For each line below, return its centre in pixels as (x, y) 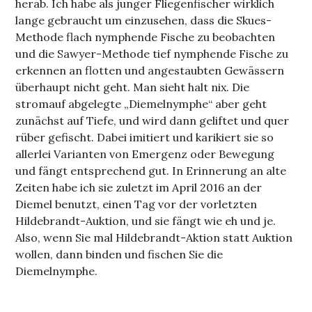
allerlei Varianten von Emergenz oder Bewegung (145, 154)
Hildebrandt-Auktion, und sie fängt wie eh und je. (146, 220)
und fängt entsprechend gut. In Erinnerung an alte (151, 170)
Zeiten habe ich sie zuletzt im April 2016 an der (139, 187)
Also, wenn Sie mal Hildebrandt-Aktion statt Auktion (154, 237)
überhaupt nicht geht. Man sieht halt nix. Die (133, 87)
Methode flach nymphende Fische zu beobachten (146, 37)
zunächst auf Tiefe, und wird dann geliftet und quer (153, 120)
